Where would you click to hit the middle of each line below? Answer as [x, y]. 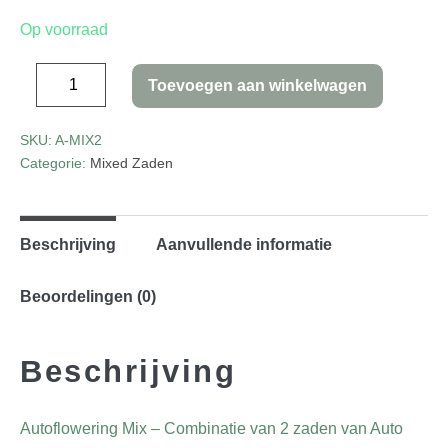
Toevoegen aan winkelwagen [257, 85]
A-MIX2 [78, 140]
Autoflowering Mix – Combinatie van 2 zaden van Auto [211, 428]
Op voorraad [64, 29]
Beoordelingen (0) [88, 296]
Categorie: [55, 163]
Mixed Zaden [131, 163]
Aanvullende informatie [244, 244]
